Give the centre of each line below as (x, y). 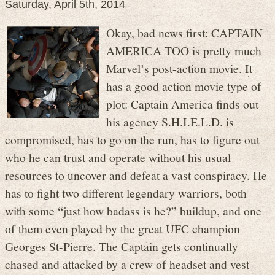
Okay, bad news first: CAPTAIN (184, 33)
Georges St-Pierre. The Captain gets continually (122, 246)
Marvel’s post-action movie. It (179, 68)
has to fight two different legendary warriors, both (126, 193)
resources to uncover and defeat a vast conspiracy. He (136, 175)
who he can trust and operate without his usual (118, 157)
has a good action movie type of (184, 86)
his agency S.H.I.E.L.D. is (170, 122)
